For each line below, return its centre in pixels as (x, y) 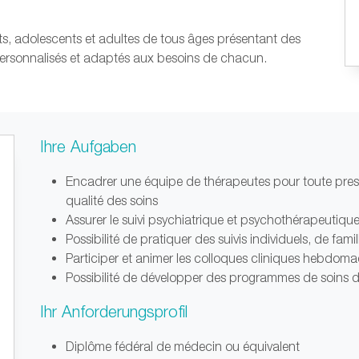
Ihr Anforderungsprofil (113, 311)
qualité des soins (111, 200)
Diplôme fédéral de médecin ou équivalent (182, 346)
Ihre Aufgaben (88, 146)
